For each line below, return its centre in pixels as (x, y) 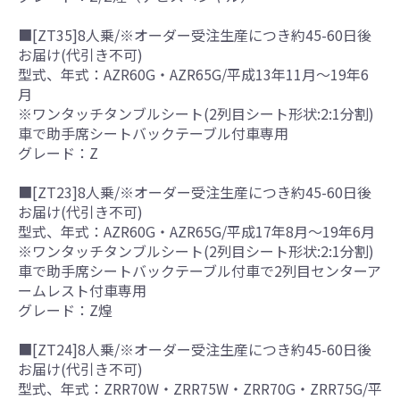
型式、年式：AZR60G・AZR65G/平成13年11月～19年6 (193, 74)
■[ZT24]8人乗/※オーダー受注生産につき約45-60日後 (195, 349)
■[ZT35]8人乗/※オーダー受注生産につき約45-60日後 (195, 34)
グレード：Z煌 (65, 309)
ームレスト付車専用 (82, 290)
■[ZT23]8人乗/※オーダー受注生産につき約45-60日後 (195, 192)
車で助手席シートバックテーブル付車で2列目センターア (200, 270)
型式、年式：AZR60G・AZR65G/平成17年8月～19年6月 (196, 231)
